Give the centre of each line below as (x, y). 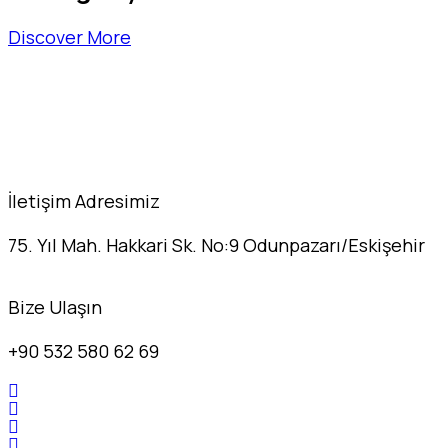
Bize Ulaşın (55, 306)
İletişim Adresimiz (84, 200)
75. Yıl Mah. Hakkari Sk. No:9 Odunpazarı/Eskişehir (216, 244)
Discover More (69, 36)
